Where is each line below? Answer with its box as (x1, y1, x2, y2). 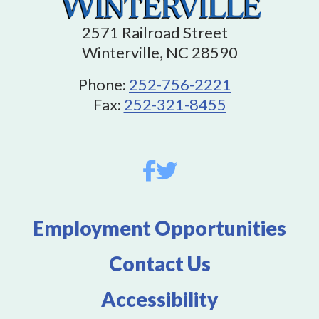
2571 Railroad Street (82, 23, 237, 42)
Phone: (78, 75, 129, 94)
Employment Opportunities (33, 216, 286, 240)
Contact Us (108, 251, 211, 276)
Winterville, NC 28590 (81, 43, 238, 62)
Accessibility (101, 287, 218, 311)
